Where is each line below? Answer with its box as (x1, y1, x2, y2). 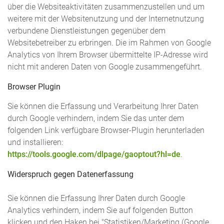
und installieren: (7, 138, 63, 147)
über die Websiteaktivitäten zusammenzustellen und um (7, 2, 204, 12)
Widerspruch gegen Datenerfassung (7, 169, 133, 179)
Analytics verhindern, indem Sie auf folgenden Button (7, 205, 193, 215)
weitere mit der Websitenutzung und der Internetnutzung (7, 14, 204, 24)
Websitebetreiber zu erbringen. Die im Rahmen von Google (7, 38, 211, 48)
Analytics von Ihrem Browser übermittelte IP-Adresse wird (7, 50, 208, 60)
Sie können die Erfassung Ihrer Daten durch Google (7, 193, 185, 203)
